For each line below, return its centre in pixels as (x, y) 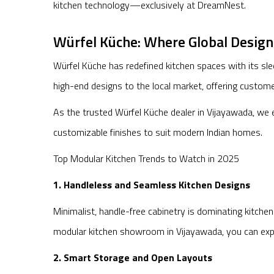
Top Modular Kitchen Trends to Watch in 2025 (146, 159)
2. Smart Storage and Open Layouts (133, 258)
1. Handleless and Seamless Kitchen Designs (152, 185)
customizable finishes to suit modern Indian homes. (158, 132)
